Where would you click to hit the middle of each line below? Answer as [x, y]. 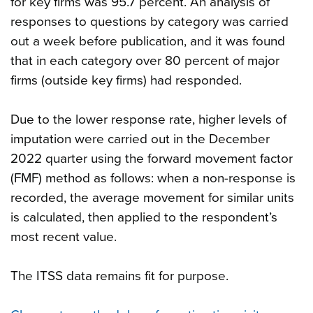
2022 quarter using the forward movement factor [152, 158]
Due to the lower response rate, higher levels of [148, 119]
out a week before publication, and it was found [148, 41]
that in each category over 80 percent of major [145, 60]
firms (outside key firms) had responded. [126, 80]
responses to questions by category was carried [150, 21]
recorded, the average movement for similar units [152, 197]
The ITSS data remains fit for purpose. [119, 276]
